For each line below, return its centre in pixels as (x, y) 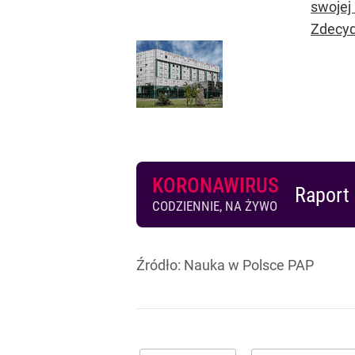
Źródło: (160, 265)
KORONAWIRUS (216, 185)
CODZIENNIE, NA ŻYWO (215, 206)
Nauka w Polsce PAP (249, 265)
